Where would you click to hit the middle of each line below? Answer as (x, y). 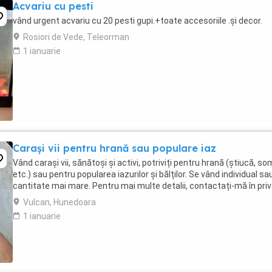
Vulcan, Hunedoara (59, 202)
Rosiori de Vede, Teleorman (76, 37)
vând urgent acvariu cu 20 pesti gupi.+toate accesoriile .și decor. (138, 21)
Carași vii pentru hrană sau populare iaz (114, 148)
